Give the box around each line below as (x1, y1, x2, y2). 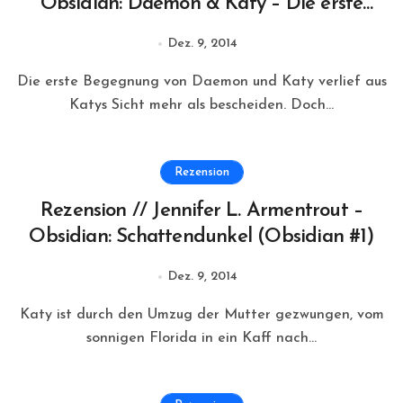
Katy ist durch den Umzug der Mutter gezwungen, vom (19, 308, 30, 323)
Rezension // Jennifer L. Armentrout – (40, 201, 363, 222)
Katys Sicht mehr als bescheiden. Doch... (69, 98, 334, 113)
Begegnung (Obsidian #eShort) (65, 20, 338, 41)
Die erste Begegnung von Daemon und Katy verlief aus (16, 75, 29, 90)
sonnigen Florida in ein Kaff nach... (86, 331, 317, 346)
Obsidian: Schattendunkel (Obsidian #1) (29, 227, 374, 248)
